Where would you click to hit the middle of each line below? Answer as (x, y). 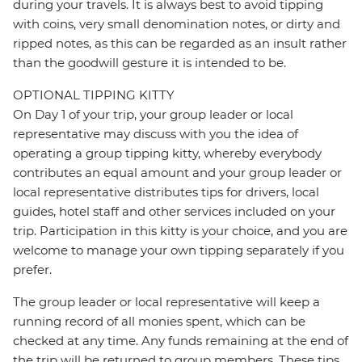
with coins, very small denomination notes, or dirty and (177, 24)
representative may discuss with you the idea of (156, 134)
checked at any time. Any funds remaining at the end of (181, 341)
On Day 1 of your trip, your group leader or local (153, 115)
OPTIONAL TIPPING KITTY (94, 95)
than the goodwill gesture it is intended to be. (149, 63)
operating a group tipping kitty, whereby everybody (167, 154)
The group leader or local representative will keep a (166, 302)
